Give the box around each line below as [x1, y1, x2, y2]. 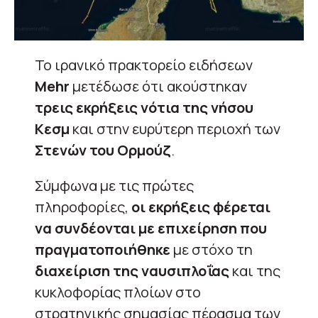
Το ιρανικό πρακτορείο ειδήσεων [35, 55, 253, 75]
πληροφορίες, [35, 197, 131, 216]
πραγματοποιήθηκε [35, 239, 173, 259]
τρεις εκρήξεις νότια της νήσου [35, 97, 253, 117]
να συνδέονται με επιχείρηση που [35, 218, 267, 238]
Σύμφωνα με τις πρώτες [35, 175, 194, 195]
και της [232, 261, 280, 280]
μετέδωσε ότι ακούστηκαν [70, 76, 247, 96]
